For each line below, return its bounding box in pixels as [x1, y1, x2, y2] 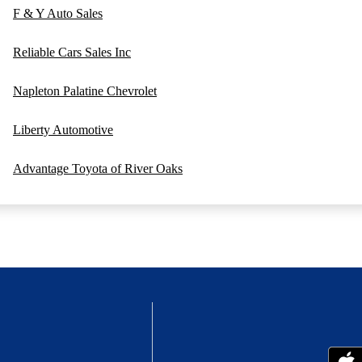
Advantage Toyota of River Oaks [13, 162, 183, 176]
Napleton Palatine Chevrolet [13, 84, 157, 99]
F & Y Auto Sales [13, 6, 103, 21]
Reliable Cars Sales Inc [13, 45, 131, 60]
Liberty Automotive [13, 123, 113, 137]
